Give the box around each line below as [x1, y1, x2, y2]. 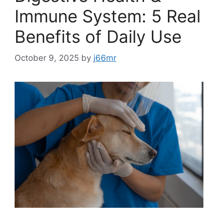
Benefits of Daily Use [15, 26, 182, 47]
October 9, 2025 [15, 53, 79, 63]
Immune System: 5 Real [15, 5, 200, 26]
